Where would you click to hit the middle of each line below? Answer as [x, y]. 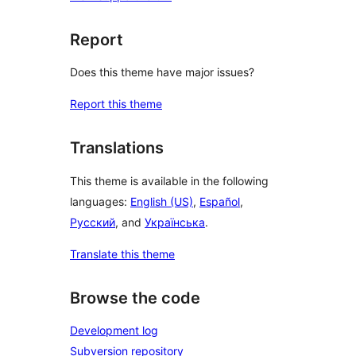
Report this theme [116, 104]
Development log [114, 331]
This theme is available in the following [169, 180]
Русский [93, 222]
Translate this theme [122, 253]
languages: [100, 201]
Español [220, 201]
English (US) [162, 201]
